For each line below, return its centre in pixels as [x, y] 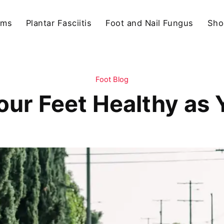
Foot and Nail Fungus [149, 23]
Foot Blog [112, 80]
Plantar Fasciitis [59, 23]
